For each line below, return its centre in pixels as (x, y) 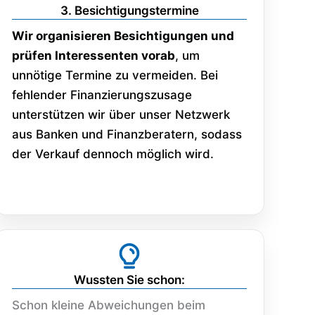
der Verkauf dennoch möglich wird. (113, 154)
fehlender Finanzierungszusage (102, 95)
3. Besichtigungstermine (129, 10)
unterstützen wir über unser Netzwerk (121, 114)
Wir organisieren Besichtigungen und (123, 36)
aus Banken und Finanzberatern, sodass (127, 134)
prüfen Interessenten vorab (94, 55)
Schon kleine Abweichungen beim (109, 305)
